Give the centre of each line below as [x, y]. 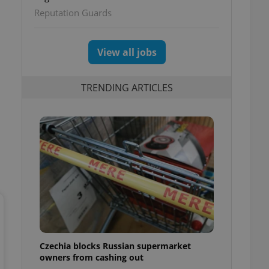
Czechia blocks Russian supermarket [115, 246]
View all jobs [127, 52]
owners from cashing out [92, 257]
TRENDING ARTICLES [127, 87]
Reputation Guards [73, 13]
